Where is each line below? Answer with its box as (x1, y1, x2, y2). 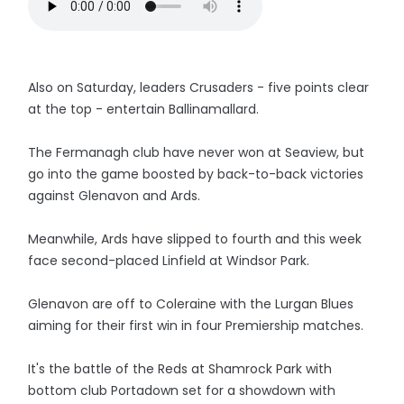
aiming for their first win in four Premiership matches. (28, 317, 368, 335)
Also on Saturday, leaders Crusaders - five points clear (28, 78, 370, 96)
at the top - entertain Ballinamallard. (28, 100, 260, 118)
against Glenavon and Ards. (28, 187, 201, 205)
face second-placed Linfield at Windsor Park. (28, 252, 310, 270)
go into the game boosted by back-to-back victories (28, 165, 364, 183)
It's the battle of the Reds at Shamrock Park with (28, 360, 333, 378)
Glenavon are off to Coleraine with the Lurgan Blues (28, 295, 354, 313)
